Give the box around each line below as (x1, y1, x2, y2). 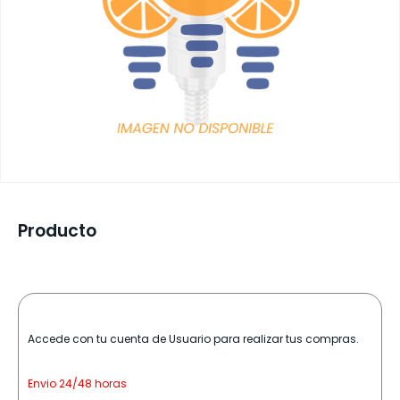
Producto (18, 219, 96, 243)
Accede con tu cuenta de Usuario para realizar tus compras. (28, 331, 359, 346)
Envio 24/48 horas (28, 376, 127, 391)
